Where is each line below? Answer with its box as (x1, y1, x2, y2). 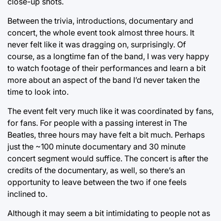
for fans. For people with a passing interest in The (7, 117, 187, 128)
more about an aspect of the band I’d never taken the (7, 74, 200, 85)
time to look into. (7, 86, 69, 97)
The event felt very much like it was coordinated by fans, (7, 106, 214, 116)
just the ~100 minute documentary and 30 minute (7, 141, 185, 151)
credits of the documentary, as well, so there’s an (7, 165, 185, 175)
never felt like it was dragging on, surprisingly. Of (7, 39, 186, 49)
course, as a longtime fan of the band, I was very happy (7, 51, 209, 61)
